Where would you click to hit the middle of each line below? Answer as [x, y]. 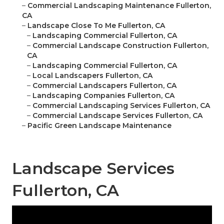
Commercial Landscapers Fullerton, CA [104, 86]
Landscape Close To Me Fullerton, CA [96, 26]
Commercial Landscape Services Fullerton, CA [117, 116]
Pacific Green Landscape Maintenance [99, 126]
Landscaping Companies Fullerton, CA [103, 96]
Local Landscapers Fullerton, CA [92, 76]
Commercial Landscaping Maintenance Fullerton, [119, 6]
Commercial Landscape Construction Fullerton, [120, 46]
